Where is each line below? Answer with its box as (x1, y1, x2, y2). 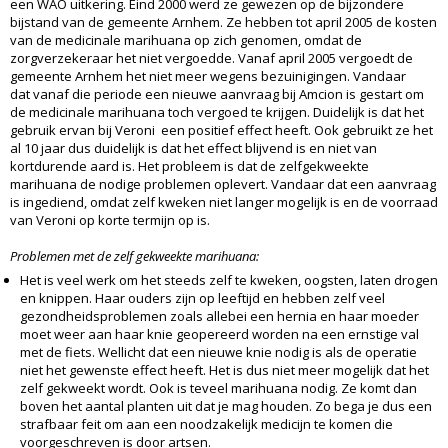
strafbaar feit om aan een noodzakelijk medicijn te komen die (20, 414, 393, 433)
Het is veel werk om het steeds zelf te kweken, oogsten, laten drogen (20, 270, 438, 289)
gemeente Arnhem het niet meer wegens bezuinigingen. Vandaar (10, 66, 406, 85)
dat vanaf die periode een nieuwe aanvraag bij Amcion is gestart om (10, 84, 424, 103)
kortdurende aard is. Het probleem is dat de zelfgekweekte (10, 156, 369, 175)
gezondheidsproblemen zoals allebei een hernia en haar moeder (20, 306, 419, 325)
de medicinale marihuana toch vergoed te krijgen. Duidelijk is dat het (10, 102, 424, 121)
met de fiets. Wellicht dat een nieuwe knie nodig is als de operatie (20, 342, 417, 361)
